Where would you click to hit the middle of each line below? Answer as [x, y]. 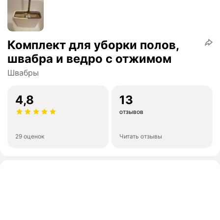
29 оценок [30, 137]
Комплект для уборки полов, [93, 45]
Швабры [23, 73]
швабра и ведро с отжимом [89, 59]
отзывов [131, 112]
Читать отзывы [141, 137]
